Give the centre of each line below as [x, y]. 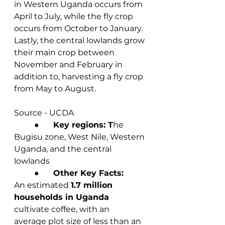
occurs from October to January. [79, 28]
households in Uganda [62, 197]
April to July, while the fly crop [75, 16]
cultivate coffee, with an [63, 209]
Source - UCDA [44, 113]
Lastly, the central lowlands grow [80, 40]
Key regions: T [83, 125]
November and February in [69, 64]
